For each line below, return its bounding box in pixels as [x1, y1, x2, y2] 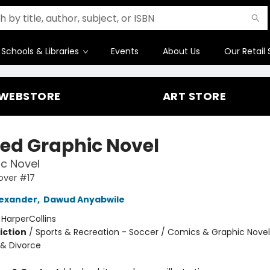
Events [111, 45, 139, 57]
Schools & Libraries [1, 45, 79, 57]
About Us [163, 45, 200, 57]
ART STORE [162, 89, 227, 104]
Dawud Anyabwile [43, 193, 125, 206]
